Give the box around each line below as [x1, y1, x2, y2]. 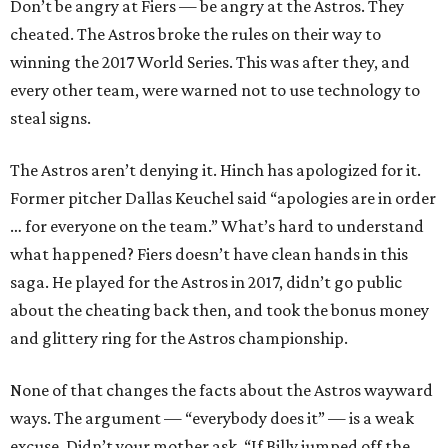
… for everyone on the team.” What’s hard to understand [10, 216, 424, 236]
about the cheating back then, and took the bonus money [10, 300, 429, 320]
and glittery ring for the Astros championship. [10, 328, 348, 348]
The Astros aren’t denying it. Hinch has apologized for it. [10, 160, 421, 180]
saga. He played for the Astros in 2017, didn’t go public [10, 272, 402, 292]
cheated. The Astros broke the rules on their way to [10, 24, 381, 44]
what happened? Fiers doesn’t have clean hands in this [10, 244, 408, 264]
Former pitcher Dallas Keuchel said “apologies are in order [10, 188, 436, 208]
